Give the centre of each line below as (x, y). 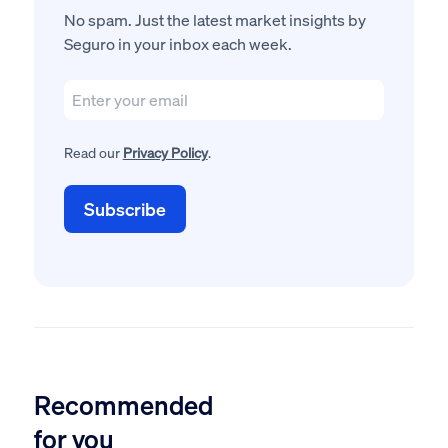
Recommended (123, 405)
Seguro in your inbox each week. (177, 44)
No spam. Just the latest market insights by (214, 20)
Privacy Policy (165, 152)
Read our (91, 152)
